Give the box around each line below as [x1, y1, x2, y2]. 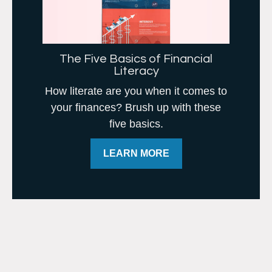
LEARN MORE [103, 148, 169, 159]
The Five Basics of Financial [59, 53, 212, 66]
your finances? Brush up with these [51, 101, 221, 114]
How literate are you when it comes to [45, 85, 227, 98]
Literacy [113, 65, 159, 78]
